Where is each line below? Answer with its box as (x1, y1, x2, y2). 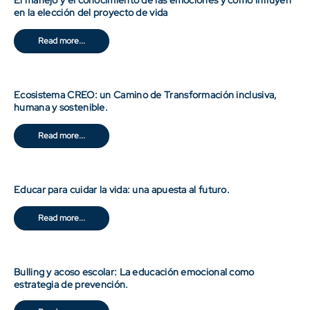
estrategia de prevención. (14, 277, 129, 291)
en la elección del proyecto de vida (14, 6, 168, 19)
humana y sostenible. (14, 100, 109, 113)
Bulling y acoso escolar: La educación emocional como (14, 265, 255, 278)
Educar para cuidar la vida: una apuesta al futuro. (14, 183, 230, 196)
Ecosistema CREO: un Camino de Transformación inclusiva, (14, 88, 277, 101)
